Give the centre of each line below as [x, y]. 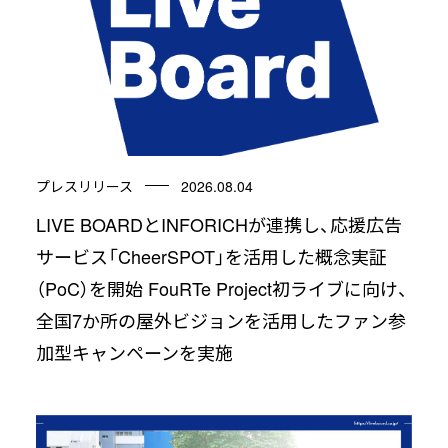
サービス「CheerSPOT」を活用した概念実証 [211, 255]
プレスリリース [84, 185]
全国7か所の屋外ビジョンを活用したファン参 [220, 319]
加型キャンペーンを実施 [134, 351]
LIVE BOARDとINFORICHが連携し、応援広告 [218, 223]
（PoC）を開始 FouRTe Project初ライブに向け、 [221, 287]
